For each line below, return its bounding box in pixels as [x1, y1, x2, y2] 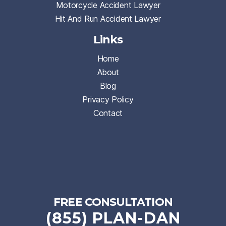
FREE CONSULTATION [53, 195, 173, 209]
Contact [93, 107, 123, 118]
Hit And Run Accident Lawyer [55, 13, 161, 24]
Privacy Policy [82, 94, 134, 104]
